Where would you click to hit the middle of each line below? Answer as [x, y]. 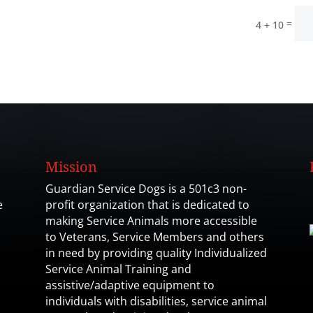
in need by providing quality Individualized [156, 253]
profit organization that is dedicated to [147, 205]
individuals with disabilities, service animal [156, 301]
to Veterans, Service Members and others [154, 237]
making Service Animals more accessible [151, 221]
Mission [71, 167]
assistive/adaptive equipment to [130, 285]
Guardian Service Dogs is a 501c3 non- [146, 189]
